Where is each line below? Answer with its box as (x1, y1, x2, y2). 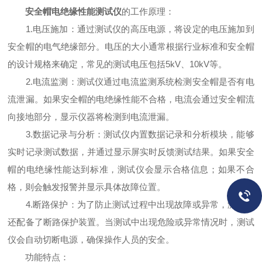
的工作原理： (122, 6, 175, 17)
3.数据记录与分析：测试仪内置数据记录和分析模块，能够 (8, 129, 254, 140)
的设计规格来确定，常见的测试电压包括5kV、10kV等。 (8, 59, 227, 70)
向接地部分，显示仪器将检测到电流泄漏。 (8, 112, 175, 122)
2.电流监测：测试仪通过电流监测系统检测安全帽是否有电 (8, 77, 254, 87)
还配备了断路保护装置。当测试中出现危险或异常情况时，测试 (8, 217, 254, 227)
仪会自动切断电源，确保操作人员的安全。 (8, 235, 175, 245)
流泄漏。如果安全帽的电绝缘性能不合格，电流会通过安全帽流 (8, 94, 254, 105)
